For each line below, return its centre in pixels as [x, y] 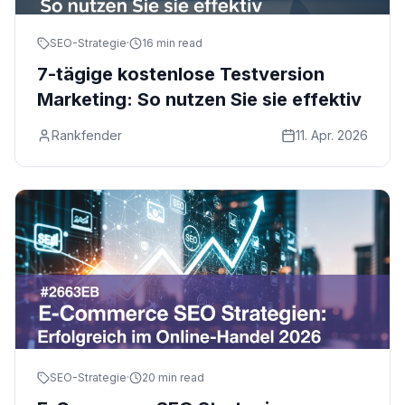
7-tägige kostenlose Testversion [181, 74]
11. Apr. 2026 [332, 135]
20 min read [173, 377]
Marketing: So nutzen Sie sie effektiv [199, 99]
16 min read [172, 43]
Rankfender [87, 135]
